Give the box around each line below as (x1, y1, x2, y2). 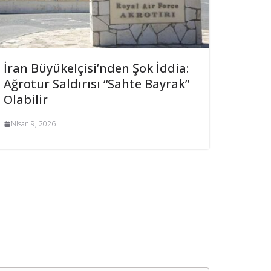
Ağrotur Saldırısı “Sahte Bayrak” (4, 76, 189, 93)
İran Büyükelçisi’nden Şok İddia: (4, 60, 189, 77)
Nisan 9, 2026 (11, 119, 56, 129)
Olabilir (4, 91, 48, 108)
